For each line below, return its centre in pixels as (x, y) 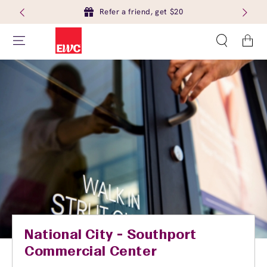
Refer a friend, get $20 (141, 12)
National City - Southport (111, 235)
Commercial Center (91, 252)
